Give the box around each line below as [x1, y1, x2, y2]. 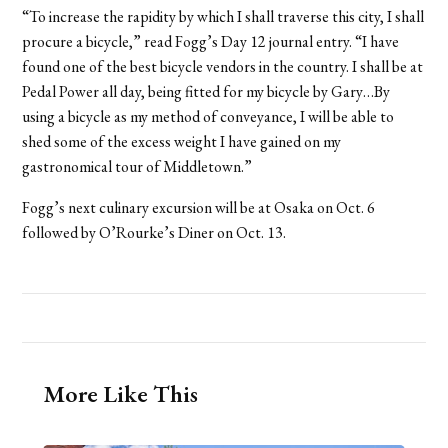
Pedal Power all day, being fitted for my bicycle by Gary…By [22, 80, 391, 102]
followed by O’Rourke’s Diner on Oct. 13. [22, 221, 287, 243]
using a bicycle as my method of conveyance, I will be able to [22, 105, 395, 127]
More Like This [42, 377, 198, 409]
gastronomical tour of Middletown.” [22, 155, 253, 177]
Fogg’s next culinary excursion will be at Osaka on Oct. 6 [22, 196, 376, 218]
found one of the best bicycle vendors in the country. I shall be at [22, 55, 424, 77]
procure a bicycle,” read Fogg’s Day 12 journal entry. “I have [22, 30, 400, 52]
